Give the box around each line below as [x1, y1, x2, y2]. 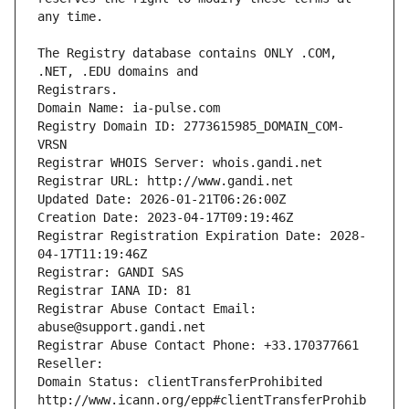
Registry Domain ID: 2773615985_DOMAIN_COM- [37, 119, 344, 134]
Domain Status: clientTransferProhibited [37, 374, 322, 390]
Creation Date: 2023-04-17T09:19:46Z [37, 210, 293, 225]
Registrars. [37, 82, 118, 98]
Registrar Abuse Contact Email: [37, 301, 257, 317]
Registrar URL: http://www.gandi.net [37, 173, 293, 189]
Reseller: [37, 356, 110, 372]
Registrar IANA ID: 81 [37, 283, 191, 299]
